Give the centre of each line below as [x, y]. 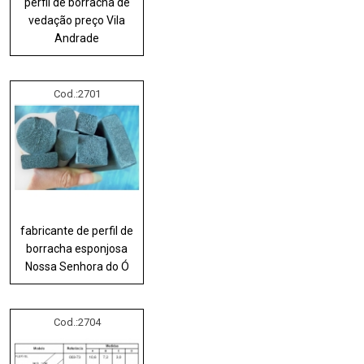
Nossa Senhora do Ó [77, 266]
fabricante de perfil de [77, 230]
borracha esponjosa [77, 248]
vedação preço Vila [77, 20]
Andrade [77, 38]
